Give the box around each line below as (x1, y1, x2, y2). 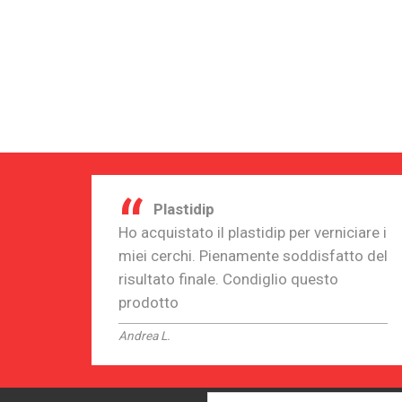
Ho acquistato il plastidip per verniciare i (118, 223, 387, 241)
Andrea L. (118, 328, 170, 343)
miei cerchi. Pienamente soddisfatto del (118, 246, 388, 265)
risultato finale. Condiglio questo (118, 269, 338, 288)
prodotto (118, 293, 179, 311)
